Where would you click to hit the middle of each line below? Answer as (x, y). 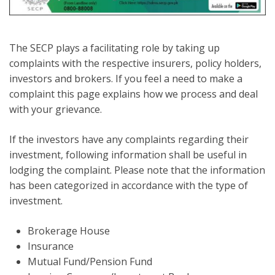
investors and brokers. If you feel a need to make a (126, 78)
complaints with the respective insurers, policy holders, (135, 63)
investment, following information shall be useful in (128, 154)
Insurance (51, 246)
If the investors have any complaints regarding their (129, 139)
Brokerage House (69, 230)
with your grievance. (56, 109)
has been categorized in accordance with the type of (129, 185)
